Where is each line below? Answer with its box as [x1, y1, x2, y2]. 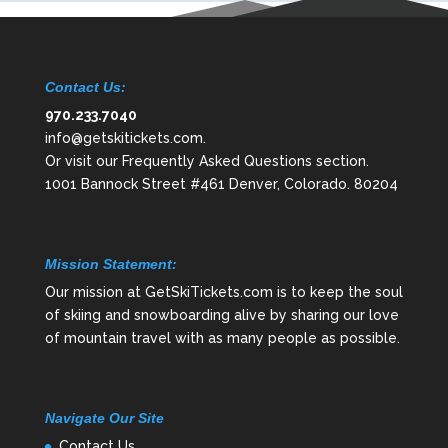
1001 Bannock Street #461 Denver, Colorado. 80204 [44, 175, 398, 192]
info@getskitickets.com [44, 129, 203, 146]
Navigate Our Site [44, 410, 164, 427]
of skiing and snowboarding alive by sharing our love [44, 307, 399, 324]
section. [311, 152, 369, 169]
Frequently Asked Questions [121, 152, 312, 169]
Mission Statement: [44, 256, 177, 273]
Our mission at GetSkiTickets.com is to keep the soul [44, 284, 403, 301]
